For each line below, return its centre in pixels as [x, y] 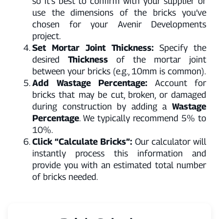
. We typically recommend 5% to [143, 118]
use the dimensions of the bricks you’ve [119, 13]
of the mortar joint [157, 60]
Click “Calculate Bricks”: [82, 142]
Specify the [180, 48]
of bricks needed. [65, 177]
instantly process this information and [119, 153]
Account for [177, 83]
